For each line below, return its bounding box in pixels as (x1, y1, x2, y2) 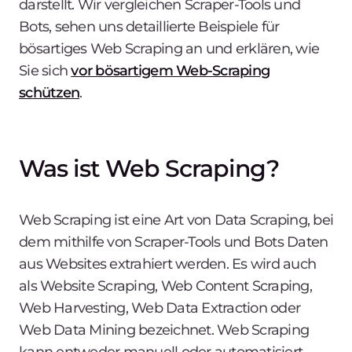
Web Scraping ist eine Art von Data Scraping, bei (19, 211, 333, 229)
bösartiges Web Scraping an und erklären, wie (19, 39, 319, 57)
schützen (19, 83, 79, 101)
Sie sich (19, 61, 71, 79)
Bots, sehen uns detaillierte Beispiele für (19, 17, 280, 35)
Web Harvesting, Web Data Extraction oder (19, 299, 300, 317)
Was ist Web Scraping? (19, 153, 279, 183)
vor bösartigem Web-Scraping (71, 61, 269, 79)
